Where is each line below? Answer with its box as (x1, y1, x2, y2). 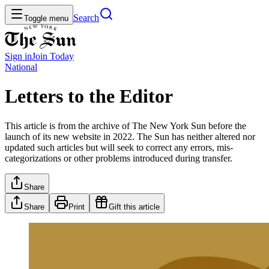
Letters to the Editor (5, 85, 173, 107)
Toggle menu (24, 14, 68, 23)
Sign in (5, 51, 32, 61)
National (5, 62, 37, 72)
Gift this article (109, 202, 160, 211)
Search (73, 13, 99, 23)
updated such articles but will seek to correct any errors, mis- (5, 142, 233, 153)
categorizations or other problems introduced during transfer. (5, 153, 232, 163)
